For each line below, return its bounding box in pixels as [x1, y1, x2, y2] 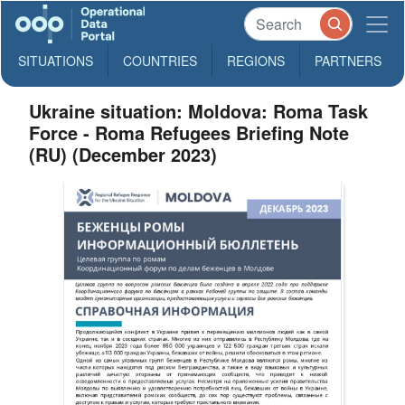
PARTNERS [315, 52, 381, 70]
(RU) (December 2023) [29, 141, 218, 167]
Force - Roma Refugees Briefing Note [29, 119, 350, 146]
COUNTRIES [123, 52, 197, 70]
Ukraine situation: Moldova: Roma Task [29, 98, 369, 124]
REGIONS [227, 52, 285, 70]
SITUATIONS [18, 52, 93, 70]
